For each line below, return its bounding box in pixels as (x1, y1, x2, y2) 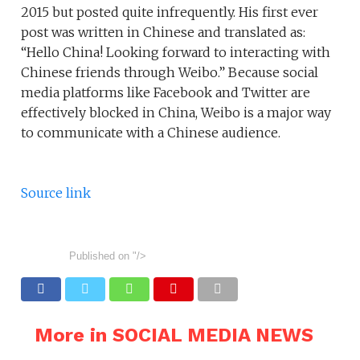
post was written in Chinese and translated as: (21, 24, 306, 41)
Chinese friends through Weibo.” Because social (21, 64, 319, 81)
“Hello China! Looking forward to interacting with (21, 44, 331, 61)
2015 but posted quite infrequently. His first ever (21, 4, 319, 21)
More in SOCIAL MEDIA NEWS (34, 324, 313, 347)
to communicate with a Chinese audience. (21, 125, 284, 141)
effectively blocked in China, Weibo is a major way (21, 104, 332, 121)
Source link (21, 185, 92, 202)
